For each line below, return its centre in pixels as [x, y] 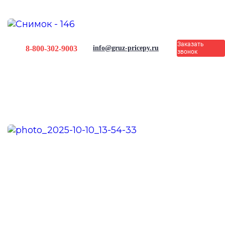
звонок [187, 51]
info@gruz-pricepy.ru [126, 48]
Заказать [190, 44]
